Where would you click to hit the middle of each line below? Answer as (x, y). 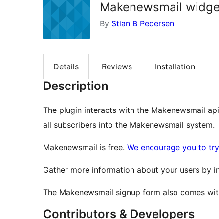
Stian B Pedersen (143, 23)
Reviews (117, 67)
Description (76, 86)
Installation (175, 67)
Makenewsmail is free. (85, 147)
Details (66, 67)
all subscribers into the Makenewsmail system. (129, 125)
